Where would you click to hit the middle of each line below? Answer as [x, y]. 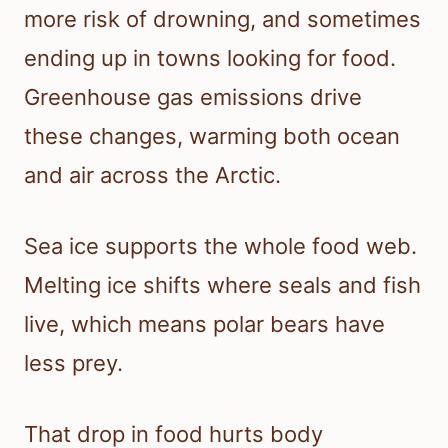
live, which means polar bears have [204, 324]
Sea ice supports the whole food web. [220, 246]
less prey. [73, 363]
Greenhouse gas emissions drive [193, 97]
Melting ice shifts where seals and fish [222, 285]
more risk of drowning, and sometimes [222, 19]
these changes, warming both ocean [212, 136]
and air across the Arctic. [152, 175]
